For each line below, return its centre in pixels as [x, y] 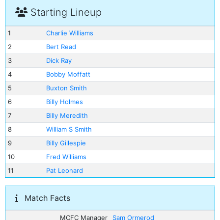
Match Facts [46, 198]
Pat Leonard [64, 170]
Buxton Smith [66, 88]
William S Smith [69, 129]
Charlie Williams [69, 33]
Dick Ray [59, 60]
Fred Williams [66, 157]
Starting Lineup [65, 12]
